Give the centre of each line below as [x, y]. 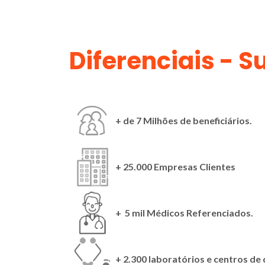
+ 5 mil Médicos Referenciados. [184, 212]
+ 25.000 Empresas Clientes [176, 166]
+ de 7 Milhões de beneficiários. [184, 120]
